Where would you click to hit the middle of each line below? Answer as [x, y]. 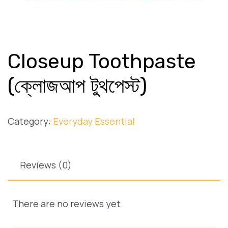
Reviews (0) [46, 165]
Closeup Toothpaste [102, 62]
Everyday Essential [94, 121]
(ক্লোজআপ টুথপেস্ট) [77, 86]
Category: [30, 121]
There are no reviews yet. [68, 204]
